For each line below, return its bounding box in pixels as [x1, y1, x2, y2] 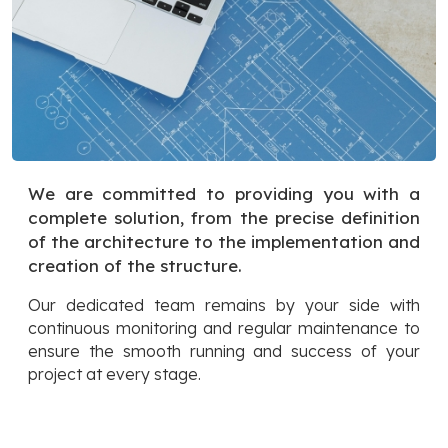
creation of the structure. [28, 255, 247, 277]
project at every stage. [28, 364, 201, 385]
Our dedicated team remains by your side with [28, 295, 420, 316]
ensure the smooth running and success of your [28, 341, 420, 362]
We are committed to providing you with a [28, 183, 420, 205]
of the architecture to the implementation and [28, 231, 420, 253]
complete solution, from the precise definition [28, 207, 420, 229]
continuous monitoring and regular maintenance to [28, 318, 420, 339]
